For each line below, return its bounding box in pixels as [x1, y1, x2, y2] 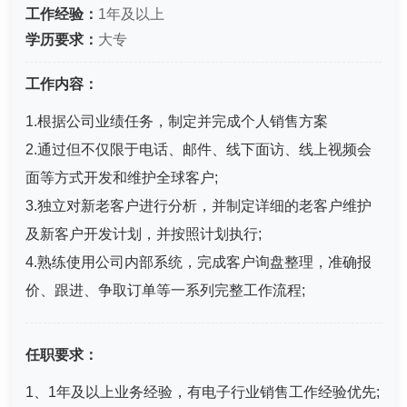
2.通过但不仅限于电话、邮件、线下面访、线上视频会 [25, 142, 372, 157]
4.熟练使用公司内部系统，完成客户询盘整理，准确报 [25, 254, 372, 270]
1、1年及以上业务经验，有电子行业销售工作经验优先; [25, 384, 381, 401]
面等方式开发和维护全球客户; [25, 170, 219, 185]
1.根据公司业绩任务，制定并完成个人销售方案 [25, 114, 329, 129]
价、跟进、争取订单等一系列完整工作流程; [25, 283, 306, 298]
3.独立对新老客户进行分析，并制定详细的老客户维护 [25, 198, 372, 213]
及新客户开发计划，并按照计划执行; [25, 226, 263, 242]
